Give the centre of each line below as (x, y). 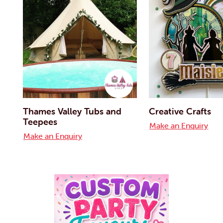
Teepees (40, 121)
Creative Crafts (180, 111)
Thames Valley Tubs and (72, 111)
